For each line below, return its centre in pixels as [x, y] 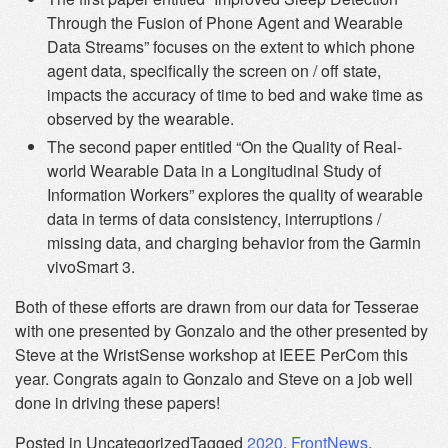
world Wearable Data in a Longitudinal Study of [214, 170]
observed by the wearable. [140, 118]
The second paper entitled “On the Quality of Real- [224, 146]
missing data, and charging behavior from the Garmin [234, 242]
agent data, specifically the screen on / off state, [214, 70]
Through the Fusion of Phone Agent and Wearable [225, 22]
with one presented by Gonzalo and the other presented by [221, 330]
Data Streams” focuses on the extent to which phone [231, 46]
